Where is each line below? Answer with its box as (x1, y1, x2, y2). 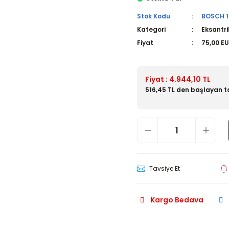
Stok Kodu (137, 12, 170, 20)
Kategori (137, 25, 166, 34)
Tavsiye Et (149, 164, 180, 173)
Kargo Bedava (150, 194, 203, 205)
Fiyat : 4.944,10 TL (145, 74, 211, 84)
